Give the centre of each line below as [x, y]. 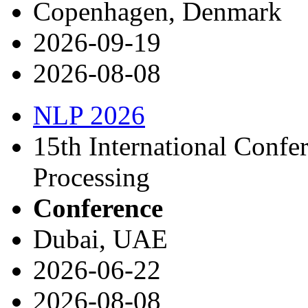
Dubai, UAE [100, 239]
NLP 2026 [89, 115]
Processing [91, 177]
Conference [98, 208]
